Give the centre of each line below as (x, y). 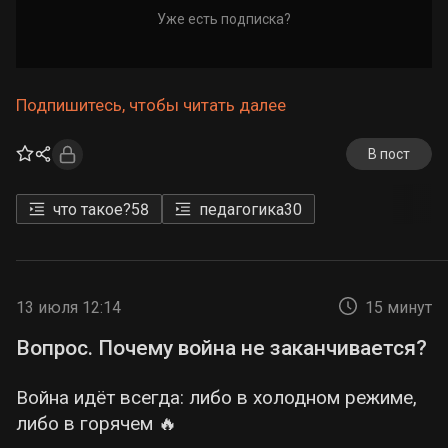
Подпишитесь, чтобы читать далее (151, 105)
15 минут (398, 307)
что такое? (92, 209)
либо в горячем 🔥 (96, 423)
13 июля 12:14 (68, 307)
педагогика (241, 209)
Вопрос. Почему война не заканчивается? (221, 348)
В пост (388, 154)
